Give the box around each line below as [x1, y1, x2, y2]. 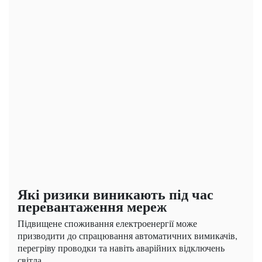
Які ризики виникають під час [18, 183, 213, 204]
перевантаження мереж [18, 195, 167, 216]
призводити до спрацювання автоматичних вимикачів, [18, 229, 237, 242]
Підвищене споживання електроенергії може [18, 216, 197, 229]
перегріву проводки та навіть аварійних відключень [18, 241, 225, 254]
